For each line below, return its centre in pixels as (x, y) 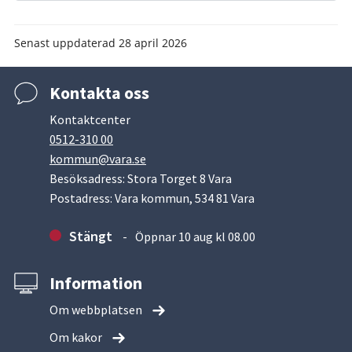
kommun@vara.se (98, 158)
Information (96, 283)
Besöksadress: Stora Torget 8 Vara (141, 178)
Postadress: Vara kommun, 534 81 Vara (152, 198)
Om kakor (76, 337)
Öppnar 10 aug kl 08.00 (195, 237)
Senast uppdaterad (66, 43)
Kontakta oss (99, 93)
